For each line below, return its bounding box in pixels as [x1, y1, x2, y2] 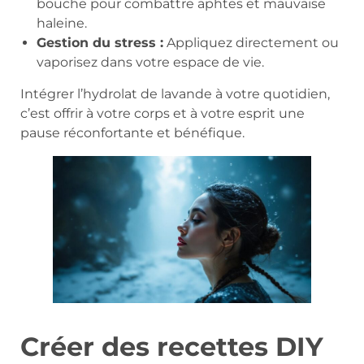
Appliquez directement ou [163, 34, 339, 50]
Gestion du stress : [37, 34, 163, 50]
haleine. [37, 15, 87, 31]
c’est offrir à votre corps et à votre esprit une [20, 105, 305, 121]
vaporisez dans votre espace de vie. [37, 54, 264, 70]
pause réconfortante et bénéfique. [20, 124, 245, 141]
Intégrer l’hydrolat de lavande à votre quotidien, [20, 85, 330, 102]
